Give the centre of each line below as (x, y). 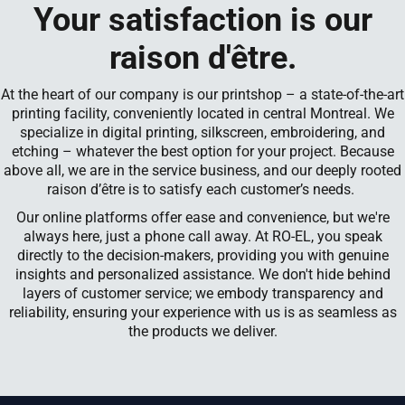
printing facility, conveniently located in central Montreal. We (202, 113)
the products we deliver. (202, 331)
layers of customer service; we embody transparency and (202, 293)
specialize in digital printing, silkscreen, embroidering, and (202, 132)
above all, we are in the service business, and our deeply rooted (202, 170)
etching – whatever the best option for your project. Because (202, 151)
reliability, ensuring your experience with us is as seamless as (202, 312)
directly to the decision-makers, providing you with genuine (202, 255)
